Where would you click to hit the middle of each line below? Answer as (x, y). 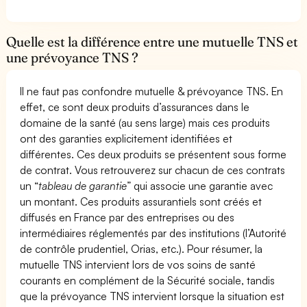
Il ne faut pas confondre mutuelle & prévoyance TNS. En (152, 91)
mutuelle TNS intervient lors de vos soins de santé (138, 264)
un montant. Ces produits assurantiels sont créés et (141, 201)
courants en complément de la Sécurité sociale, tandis (148, 280)
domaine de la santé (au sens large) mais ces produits (145, 122)
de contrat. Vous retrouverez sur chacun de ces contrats (153, 170)
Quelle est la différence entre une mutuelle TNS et (152, 41)
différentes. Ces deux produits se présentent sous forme (153, 154)
